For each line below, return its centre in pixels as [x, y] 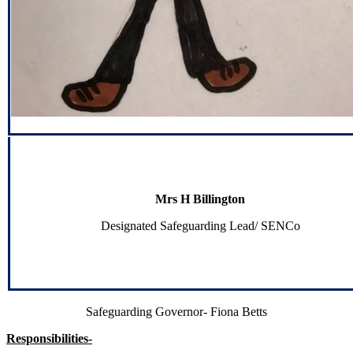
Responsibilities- [49, 339]
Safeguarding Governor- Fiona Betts [176, 312]
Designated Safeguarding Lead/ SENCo [200, 226]
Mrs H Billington [200, 199]
